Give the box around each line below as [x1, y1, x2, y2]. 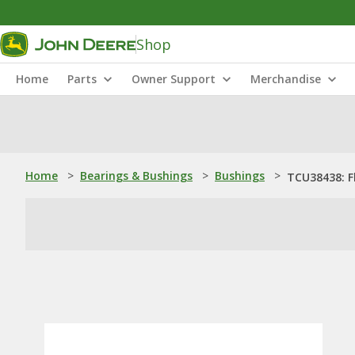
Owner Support [132, 71, 216, 86]
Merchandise [250, 71, 321, 86]
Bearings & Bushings [80, 168, 193, 183]
